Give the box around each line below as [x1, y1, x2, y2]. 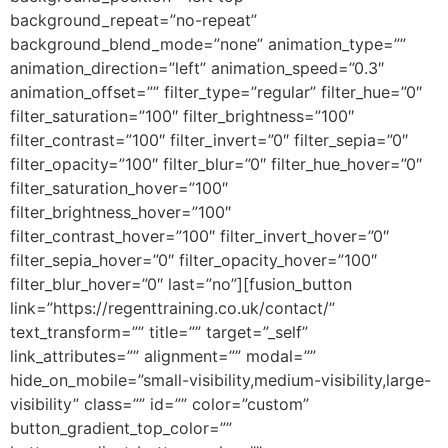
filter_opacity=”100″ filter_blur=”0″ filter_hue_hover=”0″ [10, 153, 422, 174]
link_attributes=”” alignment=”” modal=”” [10, 345, 316, 366]
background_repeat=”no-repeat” [10, 9, 257, 30]
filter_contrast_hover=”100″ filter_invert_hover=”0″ [10, 225, 389, 246]
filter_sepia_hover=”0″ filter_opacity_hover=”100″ [10, 249, 377, 270]
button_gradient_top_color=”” [10, 417, 232, 438]
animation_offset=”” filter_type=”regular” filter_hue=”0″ [10, 81, 422, 102]
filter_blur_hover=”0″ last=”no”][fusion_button [10, 273, 352, 294]
